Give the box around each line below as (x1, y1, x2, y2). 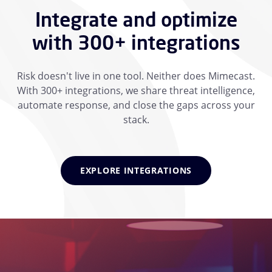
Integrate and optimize (35, 6, 237, 32)
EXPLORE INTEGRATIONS (80, 164, 192, 176)
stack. (123, 112, 149, 126)
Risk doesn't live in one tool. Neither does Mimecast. (17, 69, 255, 83)
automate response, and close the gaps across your (17, 98, 255, 112)
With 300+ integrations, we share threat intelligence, (17, 83, 255, 97)
